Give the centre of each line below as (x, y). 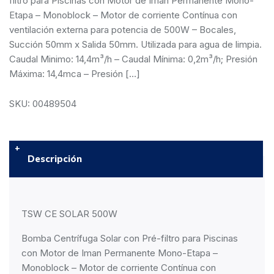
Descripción (55, 159)
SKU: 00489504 (43, 104)
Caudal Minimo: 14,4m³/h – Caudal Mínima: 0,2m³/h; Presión (133, 59)
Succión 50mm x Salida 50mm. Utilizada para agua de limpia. (135, 44)
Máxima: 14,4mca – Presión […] (75, 74)
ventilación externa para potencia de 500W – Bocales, (123, 30)
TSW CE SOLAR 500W (69, 214)
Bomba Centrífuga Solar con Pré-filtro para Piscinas (130, 238)
